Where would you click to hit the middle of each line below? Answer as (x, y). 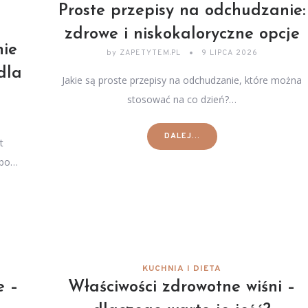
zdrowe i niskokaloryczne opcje (182, 34)
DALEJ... (182, 136)
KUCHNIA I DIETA (182, 269)
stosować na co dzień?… (182, 99)
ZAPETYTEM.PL (150, 53)
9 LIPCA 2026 (229, 53)
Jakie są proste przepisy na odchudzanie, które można (182, 80)
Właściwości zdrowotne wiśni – (182, 287)
